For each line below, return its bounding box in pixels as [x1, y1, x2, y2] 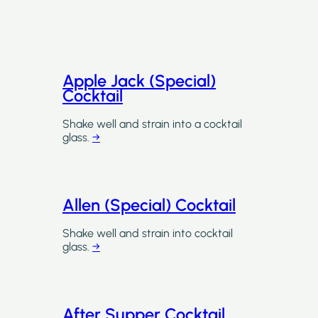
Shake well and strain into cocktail [62, 226, 233, 241]
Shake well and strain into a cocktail [62, 117, 242, 131]
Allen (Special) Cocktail [62, 194, 236, 215]
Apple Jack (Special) [62, 70, 216, 91]
